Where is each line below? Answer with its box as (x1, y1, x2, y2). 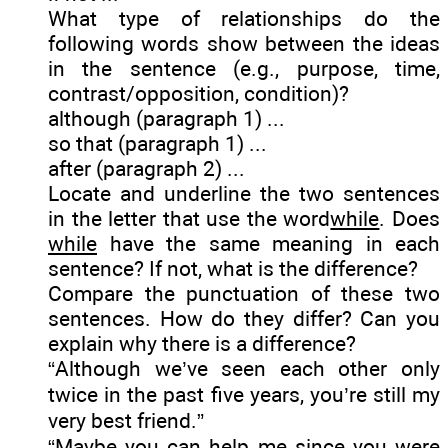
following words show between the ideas (48, 30, 440, 56)
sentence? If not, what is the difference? (48, 255, 418, 281)
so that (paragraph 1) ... (48, 130, 267, 156)
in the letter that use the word (48, 205, 331, 231)
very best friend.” (48, 407, 204, 433)
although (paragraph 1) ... (48, 105, 285, 131)
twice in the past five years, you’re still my (48, 381, 440, 407)
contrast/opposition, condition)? (48, 80, 349, 106)
